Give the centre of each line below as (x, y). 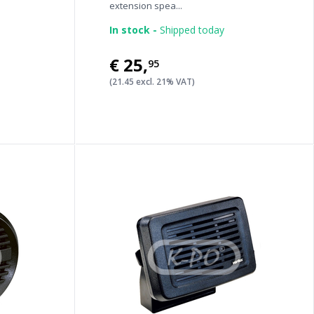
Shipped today (190, 30)
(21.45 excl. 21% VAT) (152, 82)
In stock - (133, 30)
